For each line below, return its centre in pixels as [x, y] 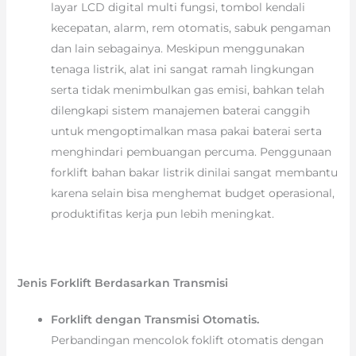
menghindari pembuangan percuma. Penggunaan [191, 152]
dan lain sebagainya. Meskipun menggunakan [177, 49]
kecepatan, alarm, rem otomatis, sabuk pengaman [190, 28]
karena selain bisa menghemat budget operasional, [192, 193]
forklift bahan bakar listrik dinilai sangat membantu [194, 173]
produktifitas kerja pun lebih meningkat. [162, 214]
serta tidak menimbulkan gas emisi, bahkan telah [187, 90]
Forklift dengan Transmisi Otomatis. [155, 320]
